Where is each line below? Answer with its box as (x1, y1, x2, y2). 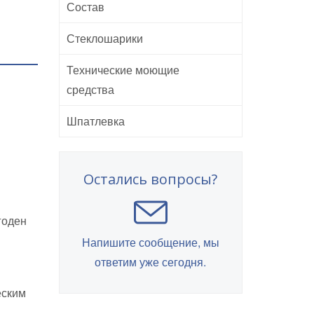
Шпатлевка (66, 113, 125, 129)
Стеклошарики (66, 30, 143, 46)
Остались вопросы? (83, 170, 218, 189)
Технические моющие (66, 62, 179, 78)
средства (66, 81, 114, 97)
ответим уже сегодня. (95, 254, 207, 270)
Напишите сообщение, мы (81, 234, 219, 250)
